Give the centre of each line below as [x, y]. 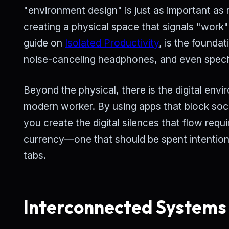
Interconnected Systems [125, 207]
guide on [44, 43]
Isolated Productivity [112, 43]
